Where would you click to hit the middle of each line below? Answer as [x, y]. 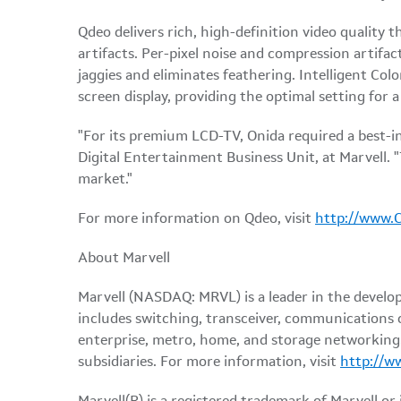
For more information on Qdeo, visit [196, 219]
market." [105, 180]
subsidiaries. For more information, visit [209, 363]
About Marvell [124, 259]
